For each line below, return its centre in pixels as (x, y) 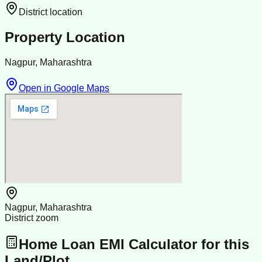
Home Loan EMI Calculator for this (134, 244)
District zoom (32, 218)
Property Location (65, 37)
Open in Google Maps (64, 88)
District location (51, 12)
